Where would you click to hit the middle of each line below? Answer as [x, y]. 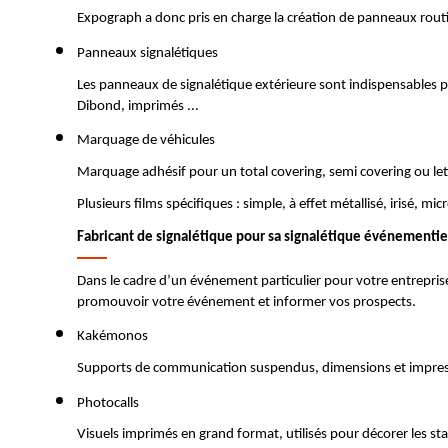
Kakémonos [114, 337]
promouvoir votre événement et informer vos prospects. [246, 302]
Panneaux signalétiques [150, 53]
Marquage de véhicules [146, 141]
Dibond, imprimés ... [138, 106]
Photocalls [108, 403]
